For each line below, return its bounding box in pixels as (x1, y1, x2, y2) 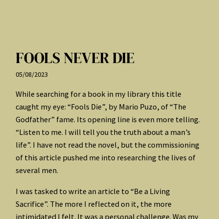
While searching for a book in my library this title (16, 89, 181, 99)
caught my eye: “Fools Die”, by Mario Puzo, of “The (16, 102, 186, 112)
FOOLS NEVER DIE (16, 47, 134, 68)
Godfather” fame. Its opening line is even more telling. (16, 114, 200, 125)
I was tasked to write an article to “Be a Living (16, 186, 170, 196)
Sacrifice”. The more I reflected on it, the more (16, 198, 172, 209)
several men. (16, 165, 58, 175)
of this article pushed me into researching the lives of (16, 153, 196, 163)
